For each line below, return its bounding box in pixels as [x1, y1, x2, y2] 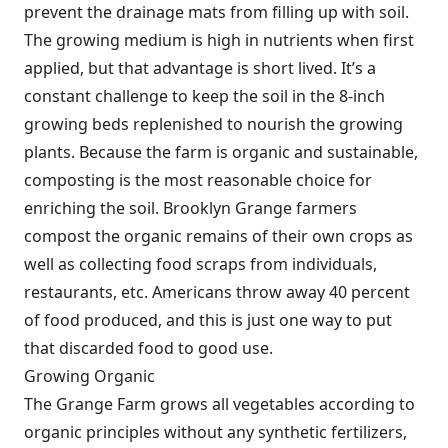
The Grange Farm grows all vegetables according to [24, 393, 415, 415]
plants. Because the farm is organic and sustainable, [24, 141, 418, 163]
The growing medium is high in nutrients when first [24, 29, 414, 51]
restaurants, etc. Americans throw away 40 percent [24, 281, 410, 303]
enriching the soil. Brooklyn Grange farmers [24, 197, 357, 219]
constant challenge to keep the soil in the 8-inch [24, 85, 385, 107]
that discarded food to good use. [24, 337, 273, 359]
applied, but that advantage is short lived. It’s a [24, 57, 376, 79]
